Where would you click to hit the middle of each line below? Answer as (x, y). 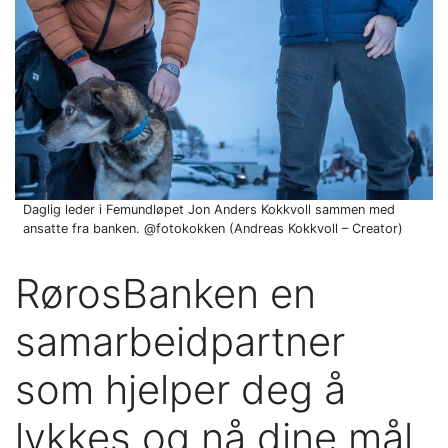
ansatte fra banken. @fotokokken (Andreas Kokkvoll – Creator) (213, 228)
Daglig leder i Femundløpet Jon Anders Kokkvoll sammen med (209, 209)
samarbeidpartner (180, 341)
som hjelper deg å (180, 389)
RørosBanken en (165, 293)
